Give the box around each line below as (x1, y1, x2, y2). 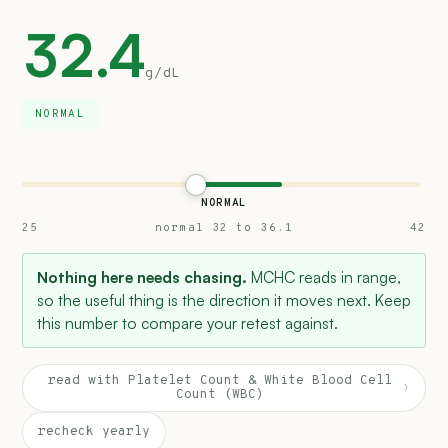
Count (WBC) (176, 387, 264, 403)
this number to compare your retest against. (37, 313, 338, 333)
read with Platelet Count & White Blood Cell (48, 373, 392, 389)
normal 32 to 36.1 (155, 221, 293, 235)
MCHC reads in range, (247, 267, 401, 287)
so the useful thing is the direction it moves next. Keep (37, 290, 411, 310)
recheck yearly (38, 424, 150, 440)
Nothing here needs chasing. (37, 267, 247, 287)
